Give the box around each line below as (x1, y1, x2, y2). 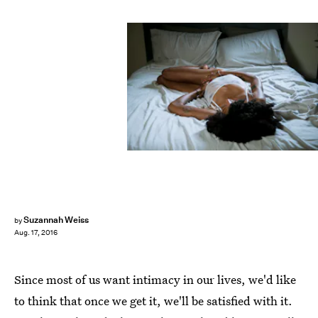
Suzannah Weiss (23, 214, 89, 226)
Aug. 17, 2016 (14, 228, 57, 238)
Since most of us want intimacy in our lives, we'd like (14, 271, 296, 287)
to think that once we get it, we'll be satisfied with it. (14, 292, 292, 309)
